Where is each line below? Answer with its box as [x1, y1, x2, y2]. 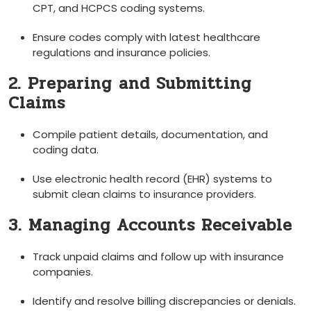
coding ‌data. [33, 142, 99, 157]
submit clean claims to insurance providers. [33, 186, 256, 201]
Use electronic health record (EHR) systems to [33, 171, 272, 186]
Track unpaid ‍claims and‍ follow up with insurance [33, 249, 284, 264]
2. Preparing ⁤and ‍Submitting [8, 70, 251, 96]
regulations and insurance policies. [33, 44, 210, 60]
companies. [33, 264, 93, 279]
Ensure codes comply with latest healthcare [33, 29, 260, 44]
